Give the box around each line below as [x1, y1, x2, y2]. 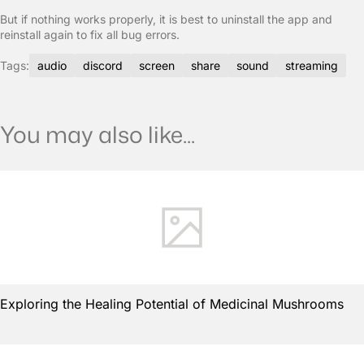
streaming [285, 58, 338, 72]
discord [83, 58, 123, 72]
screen [139, 58, 175, 72]
